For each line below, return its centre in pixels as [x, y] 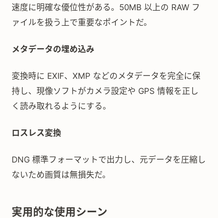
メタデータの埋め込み [53, 49]
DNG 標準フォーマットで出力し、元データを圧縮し [109, 160]
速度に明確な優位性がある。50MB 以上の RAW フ [106, 7]
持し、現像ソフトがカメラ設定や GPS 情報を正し [105, 91]
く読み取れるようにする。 [61, 106]
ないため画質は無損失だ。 [61, 175]
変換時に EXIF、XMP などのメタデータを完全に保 [106, 76]
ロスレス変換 [36, 133]
